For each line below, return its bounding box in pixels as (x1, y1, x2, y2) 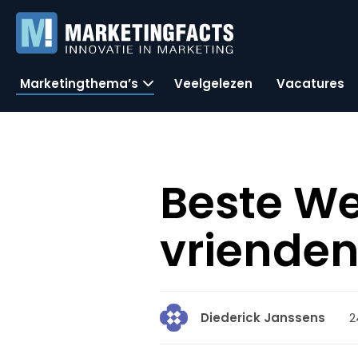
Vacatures (276, 74, 344, 92)
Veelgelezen (174, 74, 253, 92)
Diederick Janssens (201, 309, 326, 326)
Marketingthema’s (20, 74, 138, 92)
